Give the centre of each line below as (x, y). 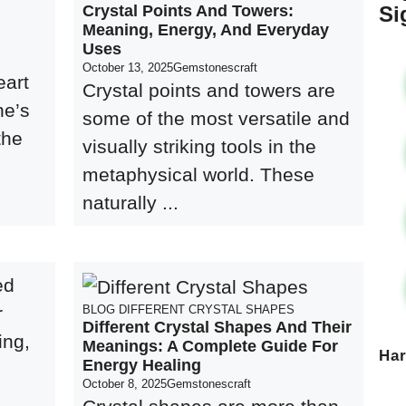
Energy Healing (142, 365)
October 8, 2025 (125, 383)
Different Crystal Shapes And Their (217, 327)
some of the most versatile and (217, 118)
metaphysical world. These (199, 174)
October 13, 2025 (128, 68)
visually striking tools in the (200, 146)
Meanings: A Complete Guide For (211, 346)
